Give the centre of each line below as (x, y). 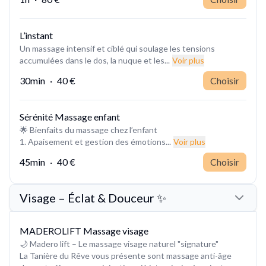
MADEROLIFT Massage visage (84, 230)
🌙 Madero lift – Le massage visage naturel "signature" (119, 243)
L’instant (36, 35)
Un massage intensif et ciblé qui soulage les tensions (117, 48)
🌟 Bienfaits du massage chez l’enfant (88, 129)
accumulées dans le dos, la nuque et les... (95, 60)
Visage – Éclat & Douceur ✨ (93, 197)
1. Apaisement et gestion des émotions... (95, 141)
